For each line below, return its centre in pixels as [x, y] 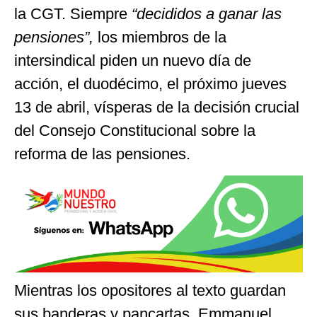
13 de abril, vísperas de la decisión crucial [157, 107]
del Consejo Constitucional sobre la [135, 130]
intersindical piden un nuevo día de [133, 60]
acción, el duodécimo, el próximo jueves [150, 83]
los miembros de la [162, 37]
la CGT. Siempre [73, 13]
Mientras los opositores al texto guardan [150, 290]
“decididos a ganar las [207, 13]
